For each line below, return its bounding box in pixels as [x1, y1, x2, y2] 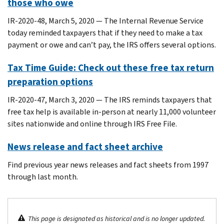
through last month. [7, 171, 78, 182]
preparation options [7, 75, 93, 88]
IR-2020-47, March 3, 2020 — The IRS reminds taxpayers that [7, 94, 212, 105]
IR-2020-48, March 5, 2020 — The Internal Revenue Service [7, 15, 203, 26]
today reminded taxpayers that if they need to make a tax [7, 27, 202, 38]
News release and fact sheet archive [7, 140, 163, 153]
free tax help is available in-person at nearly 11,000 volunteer [7, 106, 216, 117]
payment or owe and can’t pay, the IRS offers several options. [7, 39, 216, 50]
